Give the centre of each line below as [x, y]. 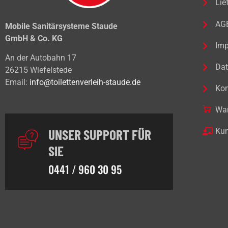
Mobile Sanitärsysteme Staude [61, 26]
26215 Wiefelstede [38, 70]
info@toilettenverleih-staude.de [85, 82]
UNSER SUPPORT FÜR [100, 135]
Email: [17, 82]
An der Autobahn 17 [41, 58]
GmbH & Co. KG [34, 38]
